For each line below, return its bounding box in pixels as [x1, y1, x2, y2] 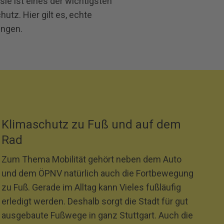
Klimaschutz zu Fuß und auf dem [1, 117, 181, 131]
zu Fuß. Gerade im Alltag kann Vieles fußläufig [1, 182, 181, 192]
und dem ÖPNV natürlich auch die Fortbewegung [1, 168, 193, 178]
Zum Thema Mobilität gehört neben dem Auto [1, 154, 181, 164]
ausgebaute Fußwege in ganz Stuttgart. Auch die [1, 210, 193, 220]
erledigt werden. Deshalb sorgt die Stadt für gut [1, 196, 188, 206]
